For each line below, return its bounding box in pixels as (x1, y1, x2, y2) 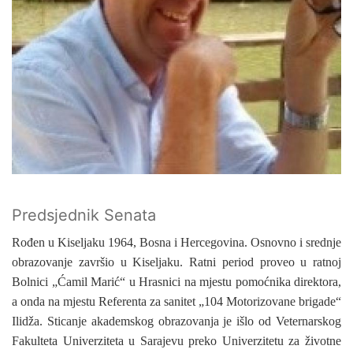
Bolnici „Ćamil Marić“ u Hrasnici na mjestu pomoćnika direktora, (12, 275, 341, 288)
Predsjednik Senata (12, 206, 156, 225)
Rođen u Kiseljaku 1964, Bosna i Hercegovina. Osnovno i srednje (12, 236, 341, 249)
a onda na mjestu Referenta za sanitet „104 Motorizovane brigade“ (12, 295, 341, 308)
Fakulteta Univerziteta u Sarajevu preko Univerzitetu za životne (12, 334, 341, 347)
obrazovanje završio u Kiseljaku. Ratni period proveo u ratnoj (12, 255, 341, 269)
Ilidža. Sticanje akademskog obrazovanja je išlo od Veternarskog (12, 314, 341, 328)
